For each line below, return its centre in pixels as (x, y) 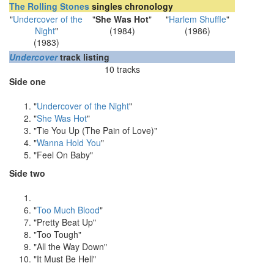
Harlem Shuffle (198, 19)
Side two (27, 173)
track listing (83, 57)
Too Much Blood (68, 209)
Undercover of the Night (83, 106)
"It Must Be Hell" (65, 258)
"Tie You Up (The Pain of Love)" (95, 130)
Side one (28, 81)
